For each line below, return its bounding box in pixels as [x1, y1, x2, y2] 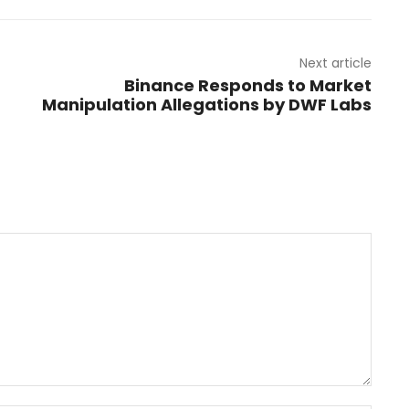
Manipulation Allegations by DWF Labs [41, 93, 372, 117]
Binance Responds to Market [123, 74, 372, 98]
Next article [299, 54, 372, 73]
